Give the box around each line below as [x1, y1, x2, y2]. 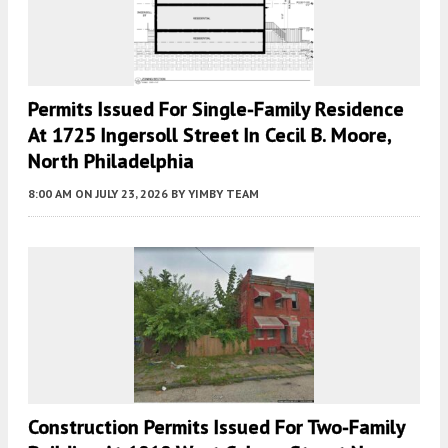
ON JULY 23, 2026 [75, 185, 168, 201]
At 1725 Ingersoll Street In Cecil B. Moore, [28, 121, 391, 148]
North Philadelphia [28, 147, 194, 174]
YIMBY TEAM [188, 185, 259, 201]
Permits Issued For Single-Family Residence [28, 95, 404, 122]
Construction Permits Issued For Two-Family [28, 414, 405, 441]
